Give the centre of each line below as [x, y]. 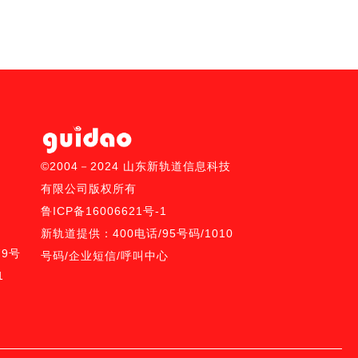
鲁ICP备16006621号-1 [103, 211]
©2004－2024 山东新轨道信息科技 [135, 167]
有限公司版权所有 [88, 189]
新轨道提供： [76, 234]
